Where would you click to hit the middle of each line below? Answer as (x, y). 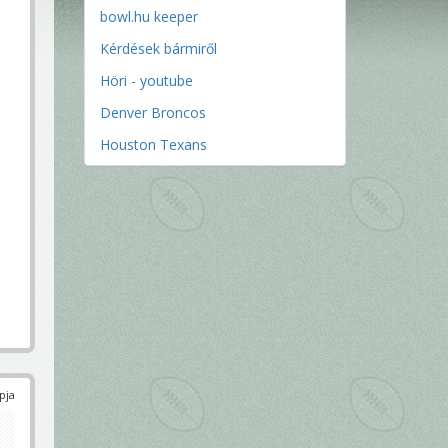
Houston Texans (153, 144)
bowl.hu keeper (148, 16)
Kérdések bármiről (158, 48)
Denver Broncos (152, 112)
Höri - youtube (146, 80)
